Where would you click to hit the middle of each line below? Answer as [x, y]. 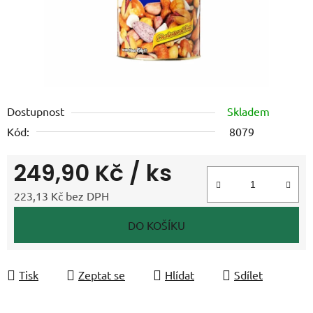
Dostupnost [36, 111]
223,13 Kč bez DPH [61, 195]
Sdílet [248, 274]
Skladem [248, 111]
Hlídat [180, 274]
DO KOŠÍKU [156, 225]
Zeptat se [102, 274]
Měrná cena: [44, 217]
